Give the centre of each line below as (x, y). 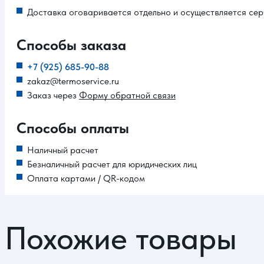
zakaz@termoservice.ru (73, 81)
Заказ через (53, 95)
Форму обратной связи (127, 95)
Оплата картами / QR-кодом (86, 179)
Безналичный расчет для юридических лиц (113, 164)
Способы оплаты (73, 128)
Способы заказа (71, 45)
